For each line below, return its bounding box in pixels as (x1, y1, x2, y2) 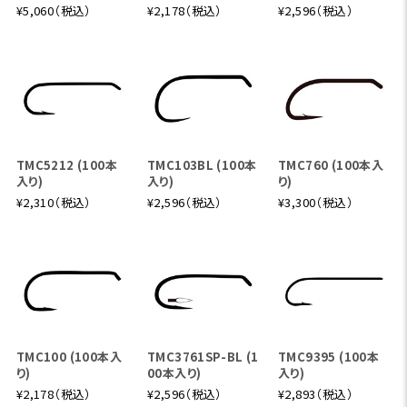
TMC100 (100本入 (15, 348, 122, 366)
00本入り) (146, 364, 202, 382)
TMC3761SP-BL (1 (146, 348, 259, 366)
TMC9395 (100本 (278, 348, 380, 366)
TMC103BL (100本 (146, 155, 257, 174)
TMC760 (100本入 (278, 155, 384, 174)
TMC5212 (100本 (15, 155, 117, 174)
